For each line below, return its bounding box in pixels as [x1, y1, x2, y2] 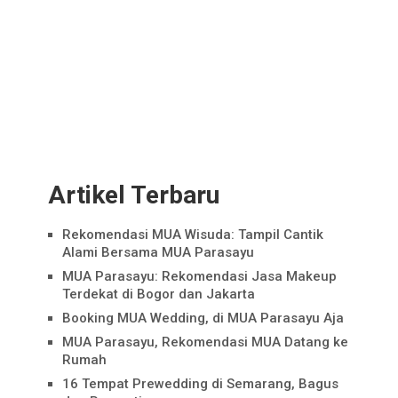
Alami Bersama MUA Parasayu [61, 243, 254, 260]
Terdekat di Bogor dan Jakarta [61, 285, 255, 302]
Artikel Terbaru [47, 179, 219, 210]
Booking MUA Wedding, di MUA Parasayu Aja [61, 309, 344, 326]
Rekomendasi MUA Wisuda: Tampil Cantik [61, 226, 323, 243]
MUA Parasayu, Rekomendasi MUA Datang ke [61, 333, 348, 350]
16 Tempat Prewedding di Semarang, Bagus [61, 375, 338, 392]
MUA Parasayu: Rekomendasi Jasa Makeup [61, 267, 337, 284]
